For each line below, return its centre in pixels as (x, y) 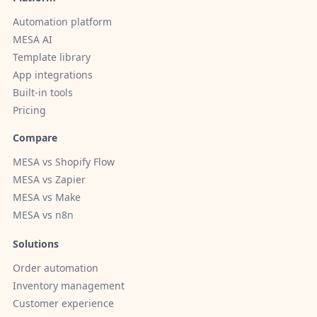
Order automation (56, 268)
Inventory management (69, 286)
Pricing (29, 110)
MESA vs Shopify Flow (64, 162)
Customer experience (63, 304)
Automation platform (62, 22)
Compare (35, 138)
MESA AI (33, 40)
